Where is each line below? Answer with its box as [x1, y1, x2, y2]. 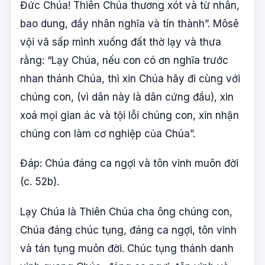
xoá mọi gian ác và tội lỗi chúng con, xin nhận [20, 109, 239, 121]
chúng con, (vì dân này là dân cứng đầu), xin [20, 91, 234, 103]
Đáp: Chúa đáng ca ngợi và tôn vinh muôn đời [20, 157, 238, 170]
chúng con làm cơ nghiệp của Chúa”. [20, 127, 195, 140]
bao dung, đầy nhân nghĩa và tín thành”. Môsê [20, 17, 239, 30]
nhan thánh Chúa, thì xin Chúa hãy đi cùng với [20, 72, 240, 85]
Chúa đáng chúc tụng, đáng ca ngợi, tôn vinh [20, 224, 237, 236]
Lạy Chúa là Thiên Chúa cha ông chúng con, [20, 205, 232, 218]
